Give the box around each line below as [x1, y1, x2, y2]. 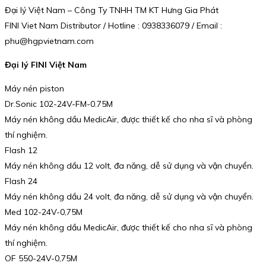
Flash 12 [5, 144, 37, 156]
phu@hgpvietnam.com [5, 36, 94, 47]
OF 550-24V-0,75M [5, 252, 77, 264]
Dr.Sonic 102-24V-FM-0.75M [5, 98, 113, 109]
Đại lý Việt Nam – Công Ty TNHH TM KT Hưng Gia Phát [5, 5, 218, 16]
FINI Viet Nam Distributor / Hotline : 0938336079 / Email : [5, 20, 222, 31]
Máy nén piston [5, 83, 64, 94]
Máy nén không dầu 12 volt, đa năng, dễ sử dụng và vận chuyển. [5, 160, 254, 171]
